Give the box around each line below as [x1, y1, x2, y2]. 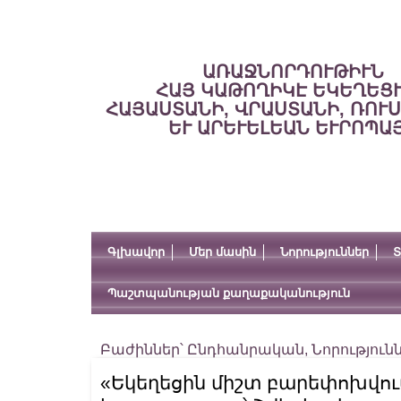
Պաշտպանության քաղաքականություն [107, 286, 350, 300]
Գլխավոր [107, 245, 165, 259]
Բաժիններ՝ [100, 342, 187, 357]
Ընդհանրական [187, 342, 304, 357]
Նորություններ [280, 245, 369, 259]
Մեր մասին [189, 245, 256, 259]
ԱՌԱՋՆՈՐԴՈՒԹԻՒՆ [201, 62, 384, 81]
